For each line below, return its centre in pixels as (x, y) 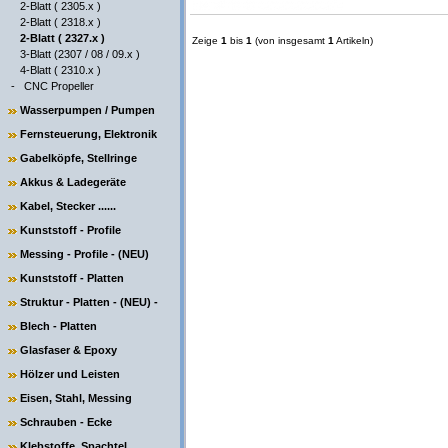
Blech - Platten (58, 326)
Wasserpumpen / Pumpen (87, 110)
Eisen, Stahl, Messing (76, 398)
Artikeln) (353, 40)
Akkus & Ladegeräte (73, 182)
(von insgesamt (290, 40)
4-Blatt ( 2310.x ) (60, 70)
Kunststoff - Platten (72, 278)
